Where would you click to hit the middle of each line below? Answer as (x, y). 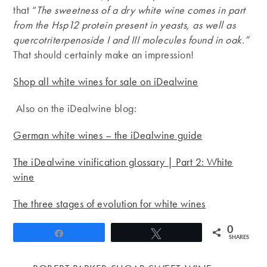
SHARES (239, 238)
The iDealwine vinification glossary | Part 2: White (123, 162)
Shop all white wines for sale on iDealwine (106, 82)
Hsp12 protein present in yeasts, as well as (143, 25)
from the (31, 25)
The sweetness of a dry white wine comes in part (141, 10)
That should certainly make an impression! (104, 55)
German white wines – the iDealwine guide (108, 135)
